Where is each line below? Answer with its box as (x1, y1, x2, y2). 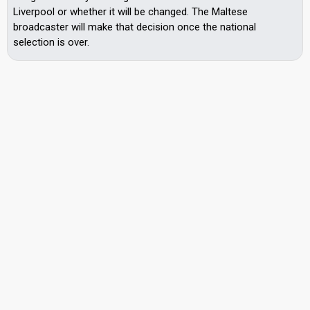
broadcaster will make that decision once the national (13, 21, 256, 33)
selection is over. (13, 36, 89, 48)
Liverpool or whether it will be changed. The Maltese (13, 6, 248, 18)
